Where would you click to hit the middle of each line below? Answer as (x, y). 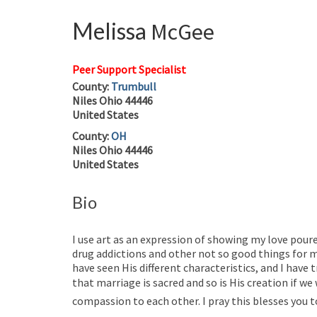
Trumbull (134, 86)
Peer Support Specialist (129, 69)
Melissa (109, 31)
